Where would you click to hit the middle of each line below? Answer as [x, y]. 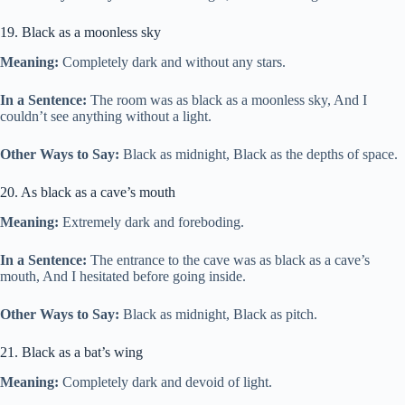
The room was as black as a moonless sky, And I [227, 100]
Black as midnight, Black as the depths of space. [260, 155]
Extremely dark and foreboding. [151, 221]
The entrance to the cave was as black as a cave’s [228, 259]
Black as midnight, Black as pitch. [218, 314]
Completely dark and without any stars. [172, 62]
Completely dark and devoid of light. [165, 381]
